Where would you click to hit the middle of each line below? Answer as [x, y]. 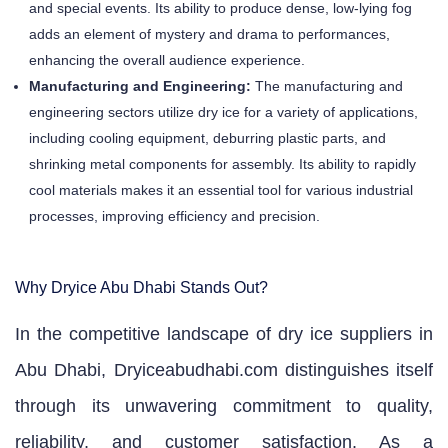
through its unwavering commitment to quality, [224, 405]
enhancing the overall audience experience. [167, 59]
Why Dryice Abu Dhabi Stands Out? [141, 287]
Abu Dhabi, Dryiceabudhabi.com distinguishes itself [224, 369]
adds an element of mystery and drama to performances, [209, 33]
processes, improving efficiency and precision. [174, 215]
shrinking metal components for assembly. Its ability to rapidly [222, 163]
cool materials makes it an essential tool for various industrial [221, 189]
